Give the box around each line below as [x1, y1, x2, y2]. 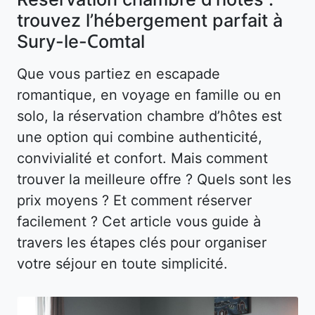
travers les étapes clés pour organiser [17, 233, 266, 251]
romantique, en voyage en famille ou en [17, 86, 281, 103]
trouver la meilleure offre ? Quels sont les [17, 170, 291, 188]
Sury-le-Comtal [17, 30, 155, 53]
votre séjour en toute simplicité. [17, 255, 228, 272]
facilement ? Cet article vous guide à [17, 212, 261, 230]
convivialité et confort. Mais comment [17, 149, 268, 167]
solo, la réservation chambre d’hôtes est [17, 107, 282, 124]
